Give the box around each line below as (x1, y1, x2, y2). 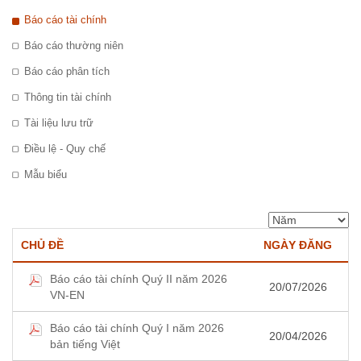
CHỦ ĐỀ (21, 239, 64, 252)
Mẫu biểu (24, 168, 67, 181)
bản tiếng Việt (50, 338, 120, 351)
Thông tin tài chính (24, 91, 111, 104)
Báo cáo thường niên (24, 39, 123, 52)
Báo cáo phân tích (24, 65, 110, 78)
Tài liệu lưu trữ (24, 117, 93, 130)
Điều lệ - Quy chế (24, 143, 106, 156)
